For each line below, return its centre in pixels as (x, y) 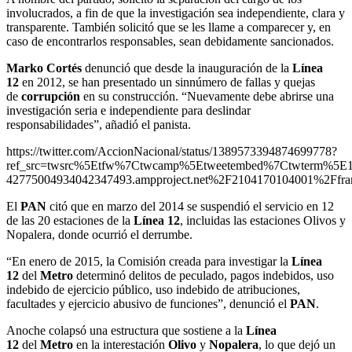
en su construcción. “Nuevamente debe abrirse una (207, 96)
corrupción (51, 96)
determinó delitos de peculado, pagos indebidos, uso (203, 275)
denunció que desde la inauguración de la (187, 68)
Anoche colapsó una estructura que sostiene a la (126, 330)
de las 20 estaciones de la (70, 220)
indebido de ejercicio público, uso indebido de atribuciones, (153, 289)
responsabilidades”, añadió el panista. (99, 124)
